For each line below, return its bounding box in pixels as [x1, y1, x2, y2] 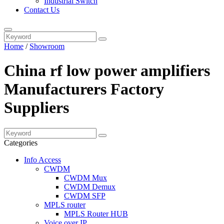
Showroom [29, 42, 64, 50]
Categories [4, 138, 37, 147]
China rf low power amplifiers [4, 61, 210, 80]
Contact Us [24, 5, 59, 14]
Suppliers [4, 98, 69, 117]
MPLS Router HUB [64, 209, 128, 218]
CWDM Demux [64, 182, 115, 191]
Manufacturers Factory [4, 80, 164, 98]
